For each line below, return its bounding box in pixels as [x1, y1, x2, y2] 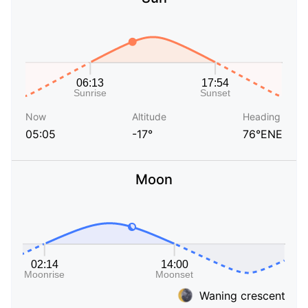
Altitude [132, 111, 166, 123]
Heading [243, 111, 280, 123]
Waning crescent [199, 288, 285, 302]
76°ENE [243, 127, 283, 142]
